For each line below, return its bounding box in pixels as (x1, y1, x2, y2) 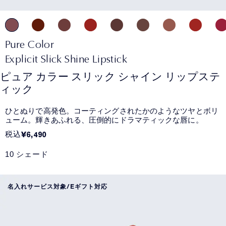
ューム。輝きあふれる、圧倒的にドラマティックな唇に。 (5, 115, 203, 125)
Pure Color (5, 37, 54, 50)
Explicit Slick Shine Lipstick (5, 52, 128, 65)
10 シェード (5, 149, 48, 158)
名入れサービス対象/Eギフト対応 (8, 182, 107, 191)
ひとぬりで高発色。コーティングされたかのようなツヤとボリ (5, 105, 218, 116)
